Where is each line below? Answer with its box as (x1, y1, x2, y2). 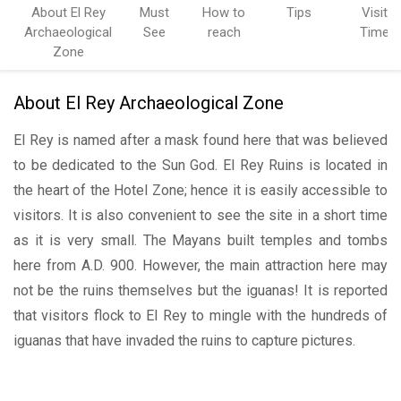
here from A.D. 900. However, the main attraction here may (13, 256, 388, 274)
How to (202, 4, 246, 21)
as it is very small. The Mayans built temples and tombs (13, 231, 388, 249)
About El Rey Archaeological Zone (13, 91, 284, 114)
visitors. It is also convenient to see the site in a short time (13, 206, 388, 224)
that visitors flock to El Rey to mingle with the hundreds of (13, 306, 388, 324)
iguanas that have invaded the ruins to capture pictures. (13, 331, 355, 349)
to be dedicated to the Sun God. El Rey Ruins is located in (13, 156, 388, 174)
